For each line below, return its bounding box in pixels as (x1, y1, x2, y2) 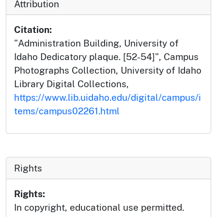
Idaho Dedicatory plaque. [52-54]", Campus (14, 51, 199, 62)
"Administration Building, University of (14, 37, 179, 48)
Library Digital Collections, (14, 78, 129, 89)
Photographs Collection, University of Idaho (14, 64, 201, 76)
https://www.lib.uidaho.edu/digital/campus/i (14, 92, 201, 103)
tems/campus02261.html (14, 105, 120, 116)
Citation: (14, 24, 52, 35)
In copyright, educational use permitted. (14, 201, 184, 213)
